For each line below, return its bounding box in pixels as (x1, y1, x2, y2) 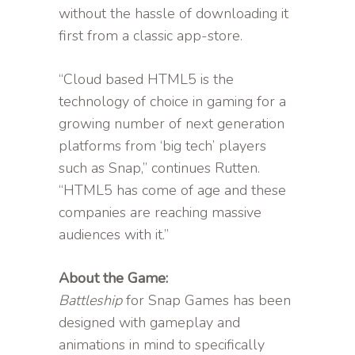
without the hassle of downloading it (59, 3, 288, 23)
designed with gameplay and (59, 312, 240, 332)
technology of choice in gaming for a (59, 91, 286, 111)
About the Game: (59, 268, 168, 288)
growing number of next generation (59, 113, 284, 133)
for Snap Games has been (122, 290, 291, 310)
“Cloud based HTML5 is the (59, 69, 234, 89)
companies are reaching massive (59, 202, 261, 222)
